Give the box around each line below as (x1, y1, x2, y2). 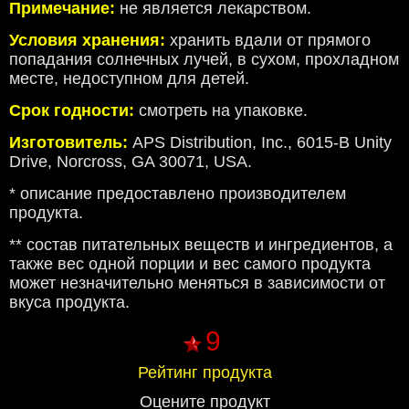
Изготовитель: (9, 133, 128, 152)
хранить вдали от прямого (165, 31, 371, 50)
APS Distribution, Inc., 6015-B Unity (128, 133, 392, 152)
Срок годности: (9, 101, 134, 121)
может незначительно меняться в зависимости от (9, 274, 385, 293)
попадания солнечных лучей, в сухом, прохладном (9, 50, 399, 69)
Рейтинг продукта (137, 363, 272, 383)
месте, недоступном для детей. (9, 69, 249, 89)
